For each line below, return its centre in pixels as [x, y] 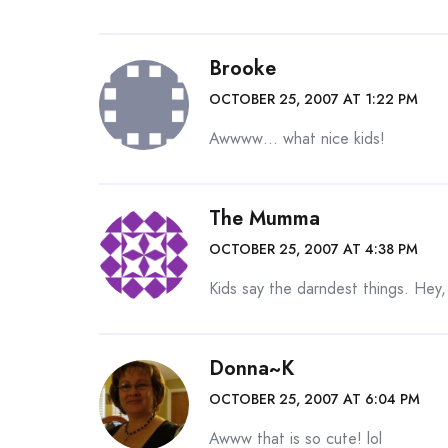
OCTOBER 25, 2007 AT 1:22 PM [313, 99]
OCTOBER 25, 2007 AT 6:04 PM [314, 399]
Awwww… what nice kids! [297, 138]
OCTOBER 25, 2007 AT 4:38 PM [313, 249]
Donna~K [251, 368]
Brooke [242, 68]
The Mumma [264, 218]
